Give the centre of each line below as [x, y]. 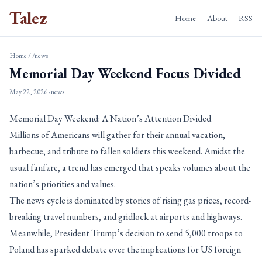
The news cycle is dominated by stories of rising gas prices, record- [130, 200]
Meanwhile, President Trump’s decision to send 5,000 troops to [126, 233]
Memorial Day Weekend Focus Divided [125, 73]
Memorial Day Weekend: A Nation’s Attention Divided [110, 118]
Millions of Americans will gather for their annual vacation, [117, 135]
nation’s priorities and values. [63, 184]
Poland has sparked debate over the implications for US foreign [125, 249]
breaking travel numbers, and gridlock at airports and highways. [126, 217]
